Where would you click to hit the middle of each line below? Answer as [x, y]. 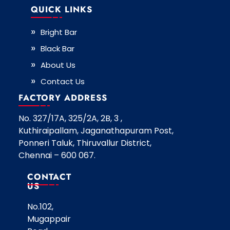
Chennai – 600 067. [57, 156]
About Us [58, 65]
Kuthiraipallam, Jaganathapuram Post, [96, 131]
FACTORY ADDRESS [63, 98]
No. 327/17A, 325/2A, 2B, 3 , [70, 119]
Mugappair [49, 219]
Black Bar [57, 49]
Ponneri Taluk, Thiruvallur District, [85, 143]
